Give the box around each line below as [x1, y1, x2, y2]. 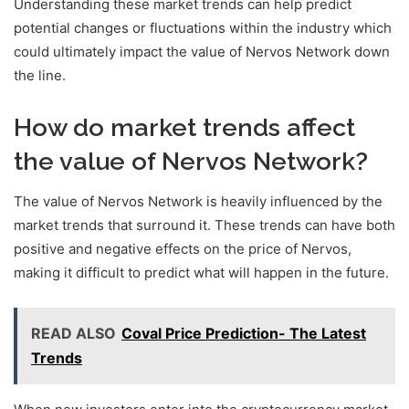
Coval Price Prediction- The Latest [121, 324, 366, 343]
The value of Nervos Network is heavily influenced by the [14, 193, 383, 211]
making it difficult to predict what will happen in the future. [14, 264, 389, 282]
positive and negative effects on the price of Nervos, [14, 240, 351, 258]
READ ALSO [31, 324, 116, 343]
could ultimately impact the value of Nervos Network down [14, 42, 390, 60]
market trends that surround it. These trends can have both [14, 216, 395, 235]
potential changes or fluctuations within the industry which [14, 18, 392, 37]
